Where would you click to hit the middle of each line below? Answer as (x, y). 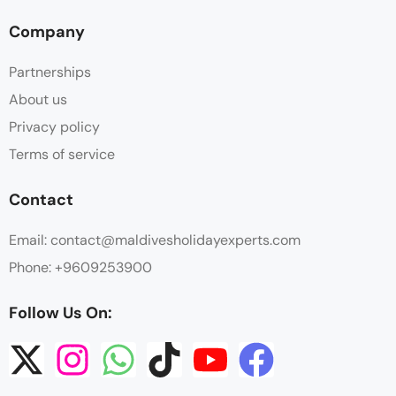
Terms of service (62, 155)
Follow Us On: (61, 313)
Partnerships (50, 72)
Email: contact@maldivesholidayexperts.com (155, 240)
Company (47, 32)
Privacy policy (54, 127)
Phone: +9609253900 (80, 268)
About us (38, 100)
